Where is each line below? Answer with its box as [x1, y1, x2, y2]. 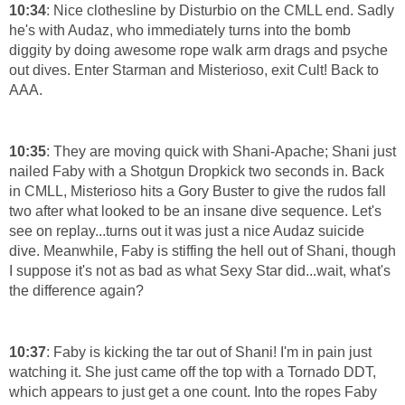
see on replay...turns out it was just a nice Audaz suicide [9, 223, 364, 240]
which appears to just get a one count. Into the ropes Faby [9, 384, 377, 400]
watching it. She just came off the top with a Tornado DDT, [9, 364, 376, 381]
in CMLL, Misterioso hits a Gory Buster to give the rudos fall [9, 184, 386, 200]
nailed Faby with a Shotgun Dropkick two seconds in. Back [9, 164, 384, 180]
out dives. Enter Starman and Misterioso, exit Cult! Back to [9, 62, 379, 79]
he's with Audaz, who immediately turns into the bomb [9, 23, 351, 39]
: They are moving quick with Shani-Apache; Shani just [46, 144, 396, 160]
